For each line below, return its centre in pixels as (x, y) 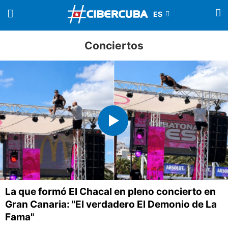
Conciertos (114, 46)
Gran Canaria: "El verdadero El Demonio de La (111, 205)
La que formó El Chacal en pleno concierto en (110, 192)
